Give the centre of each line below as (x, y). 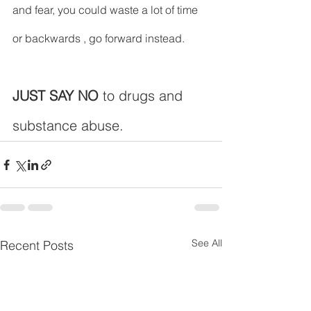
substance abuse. (68, 126)
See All (207, 243)
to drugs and (143, 96)
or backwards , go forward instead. (99, 39)
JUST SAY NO (56, 96)
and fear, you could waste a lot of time (107, 10)
